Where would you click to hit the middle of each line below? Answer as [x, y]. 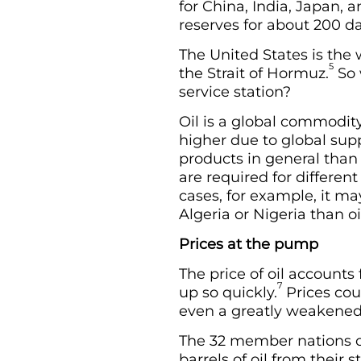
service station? [235, 92]
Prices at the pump [249, 244]
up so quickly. [228, 293]
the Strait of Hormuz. [254, 73]
